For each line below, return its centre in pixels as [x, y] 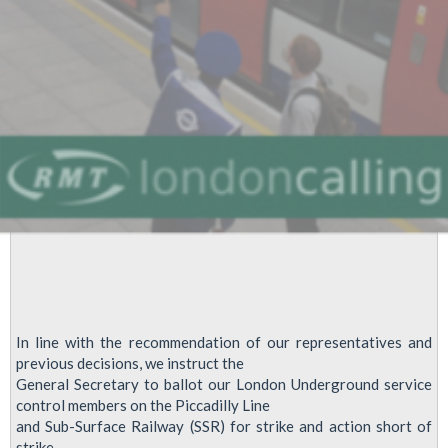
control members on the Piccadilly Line [143, 405]
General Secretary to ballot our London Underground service [224, 384]
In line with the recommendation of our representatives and [224, 342]
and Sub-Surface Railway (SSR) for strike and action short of [224, 426]
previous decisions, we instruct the [130, 363]
